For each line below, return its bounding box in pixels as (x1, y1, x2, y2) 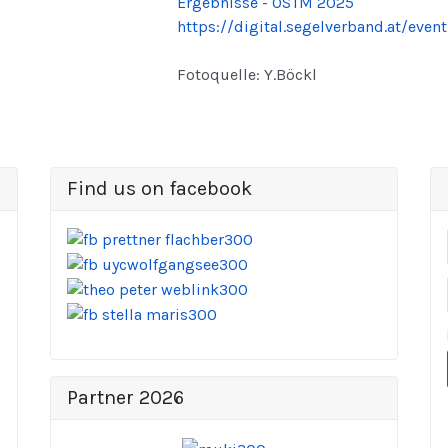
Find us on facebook (67, 176, 252, 200)
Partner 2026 (67, 386, 184, 410)
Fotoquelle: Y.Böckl (176, 64, 321, 84)
